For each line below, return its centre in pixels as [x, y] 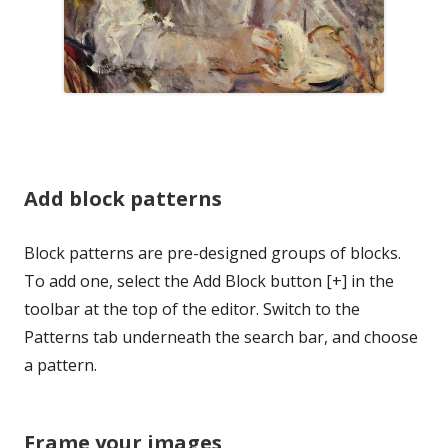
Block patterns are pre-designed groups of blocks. [212, 252]
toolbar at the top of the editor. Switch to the [192, 308]
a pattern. [60, 364]
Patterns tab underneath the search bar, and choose [221, 336]
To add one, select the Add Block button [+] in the [209, 280]
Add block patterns [123, 198]
